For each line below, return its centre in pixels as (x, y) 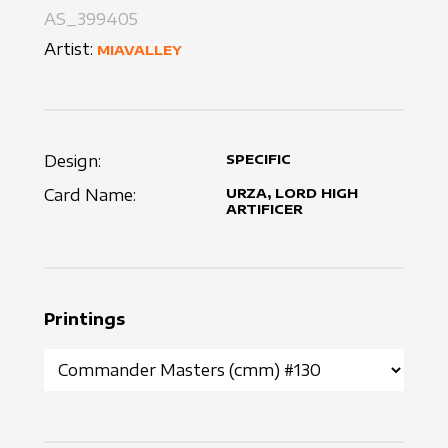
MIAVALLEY (139, 50)
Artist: (68, 49)
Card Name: (90, 195)
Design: (72, 161)
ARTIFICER (264, 209)
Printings (84, 319)
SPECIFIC (258, 159)
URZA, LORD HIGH (292, 193)
